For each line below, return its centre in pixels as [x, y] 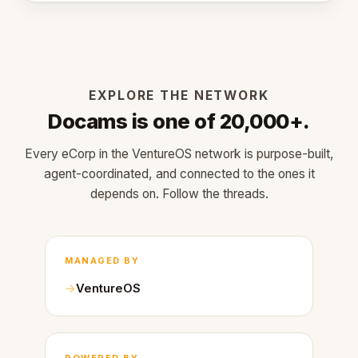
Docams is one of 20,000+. [179, 121]
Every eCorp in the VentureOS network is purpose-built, [179, 154]
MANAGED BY [102, 261]
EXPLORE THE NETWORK [179, 95]
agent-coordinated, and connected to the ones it [179, 174]
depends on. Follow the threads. [179, 194]
